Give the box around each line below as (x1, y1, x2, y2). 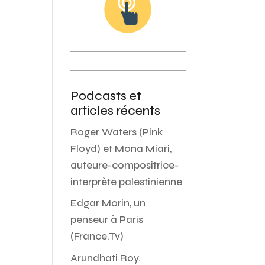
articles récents (70, 103, 161, 118)
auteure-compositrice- (70, 159, 179, 172)
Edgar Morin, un (70, 197, 146, 210)
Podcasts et (70, 88, 142, 104)
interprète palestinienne (70, 175, 183, 188)
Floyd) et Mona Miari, (70, 142, 172, 155)
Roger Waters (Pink (70, 125, 163, 138)
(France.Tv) (70, 230, 124, 243)
